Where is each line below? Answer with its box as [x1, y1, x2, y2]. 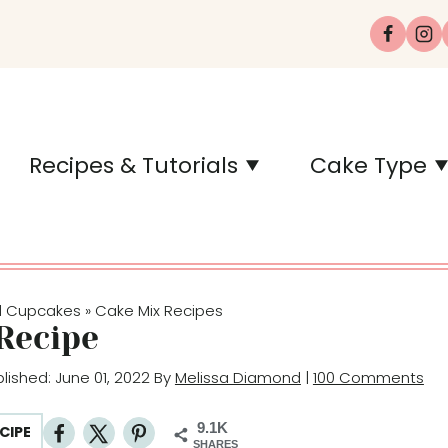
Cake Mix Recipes [94, 300, 223, 321]
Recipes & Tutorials [28, 149, 238, 181]
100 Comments [312, 367, 424, 388]
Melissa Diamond [174, 367, 301, 388]
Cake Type [309, 149, 427, 181]
